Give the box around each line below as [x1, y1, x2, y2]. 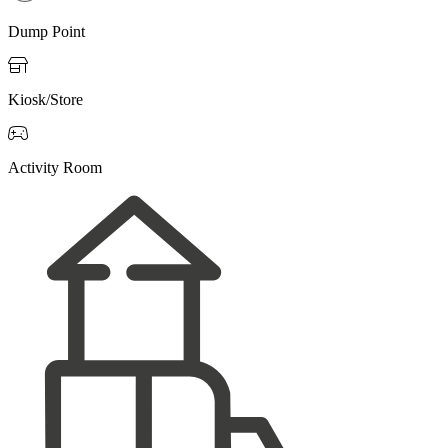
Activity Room [8, 158, 102, 176]
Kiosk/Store [8, 90, 83, 108]
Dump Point [8, 22, 85, 40]
